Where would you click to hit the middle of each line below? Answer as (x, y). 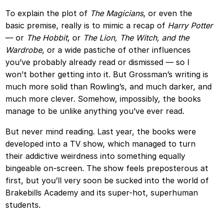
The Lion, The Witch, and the (136, 37)
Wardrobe (24, 50)
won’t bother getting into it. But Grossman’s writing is (107, 74)
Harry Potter (190, 25)
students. (23, 205)
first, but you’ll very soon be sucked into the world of (107, 181)
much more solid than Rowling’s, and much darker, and (109, 86)
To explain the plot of (48, 13)
